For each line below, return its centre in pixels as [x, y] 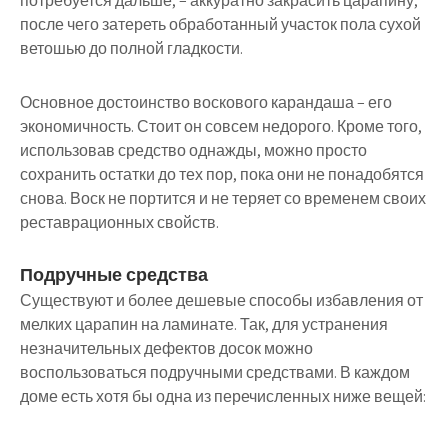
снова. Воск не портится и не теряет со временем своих [223, 199]
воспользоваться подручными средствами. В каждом [215, 373]
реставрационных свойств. [119, 223]
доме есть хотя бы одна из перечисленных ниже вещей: [223, 397]
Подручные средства [114, 275]
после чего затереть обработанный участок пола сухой [220, 25]
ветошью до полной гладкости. [131, 49]
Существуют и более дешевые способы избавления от [221, 301]
